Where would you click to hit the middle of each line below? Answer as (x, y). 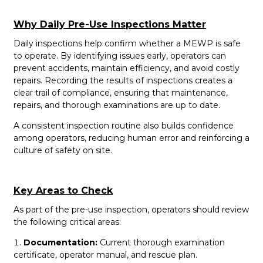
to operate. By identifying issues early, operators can (120, 55)
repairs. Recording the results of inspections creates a (123, 80)
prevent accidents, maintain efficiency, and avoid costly (127, 68)
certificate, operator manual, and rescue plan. (105, 254)
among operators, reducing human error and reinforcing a (131, 138)
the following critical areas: (67, 222)
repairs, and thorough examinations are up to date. (117, 105)
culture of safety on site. (63, 150)
